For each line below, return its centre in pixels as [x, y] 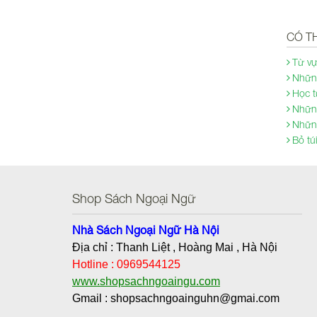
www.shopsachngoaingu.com [146, 281]
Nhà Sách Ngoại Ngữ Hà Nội [146, 230]
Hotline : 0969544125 [126, 264]
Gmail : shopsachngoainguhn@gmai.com [176, 298]
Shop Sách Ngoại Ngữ [134, 198]
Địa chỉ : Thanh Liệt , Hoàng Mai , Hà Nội [175, 247]
